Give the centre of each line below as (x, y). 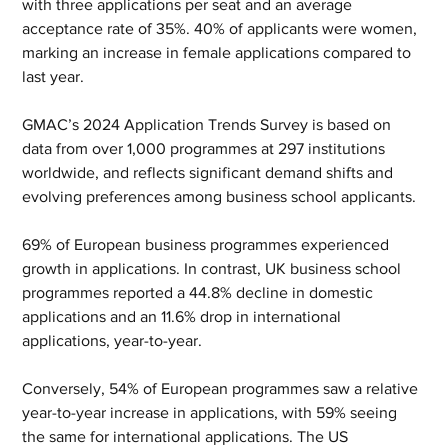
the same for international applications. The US (187, 437)
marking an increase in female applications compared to (219, 53)
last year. (53, 77)
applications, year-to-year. (112, 341)
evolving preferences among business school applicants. (219, 197)
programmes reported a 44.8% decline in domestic (200, 293)
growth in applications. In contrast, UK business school (214, 269)
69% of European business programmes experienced (208, 245)
